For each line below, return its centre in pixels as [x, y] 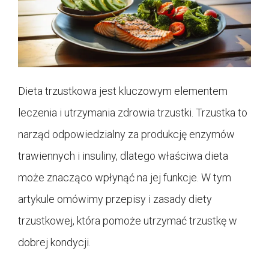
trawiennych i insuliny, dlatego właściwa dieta [123, 156]
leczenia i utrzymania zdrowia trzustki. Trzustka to [133, 113]
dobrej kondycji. [54, 243]
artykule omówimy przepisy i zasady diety [115, 199]
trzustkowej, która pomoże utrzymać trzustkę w [128, 221]
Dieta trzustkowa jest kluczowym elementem [123, 91]
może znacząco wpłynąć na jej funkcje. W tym [125, 178]
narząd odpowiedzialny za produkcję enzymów [126, 134]
